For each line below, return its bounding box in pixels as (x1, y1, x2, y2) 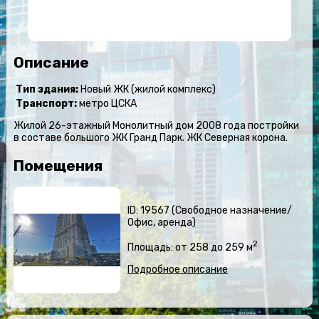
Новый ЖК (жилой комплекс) (78, 83, 216, 96)
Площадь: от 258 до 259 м (127, 241, 253, 253)
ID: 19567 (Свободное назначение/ (127, 204, 292, 217)
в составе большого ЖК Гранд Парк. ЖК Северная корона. (13, 132, 288, 145)
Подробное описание (127, 263, 228, 276)
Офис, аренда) (127, 216, 196, 229)
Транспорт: (15, 98, 77, 110)
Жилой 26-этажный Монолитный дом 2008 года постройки (13, 120, 299, 132)
